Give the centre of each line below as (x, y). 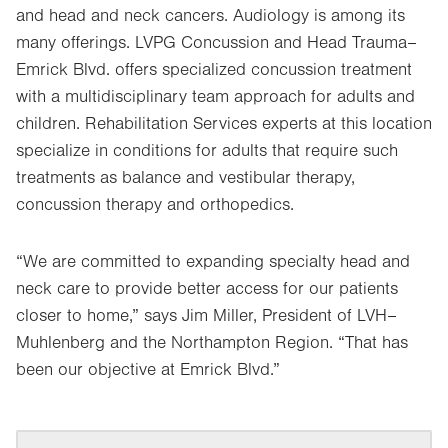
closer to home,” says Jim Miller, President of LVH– (206, 316)
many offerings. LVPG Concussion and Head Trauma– (216, 43)
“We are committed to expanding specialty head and (213, 262)
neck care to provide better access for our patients (207, 289)
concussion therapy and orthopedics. (155, 205)
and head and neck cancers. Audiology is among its (210, 16)
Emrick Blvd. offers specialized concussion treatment (214, 70)
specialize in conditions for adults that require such (207, 151)
